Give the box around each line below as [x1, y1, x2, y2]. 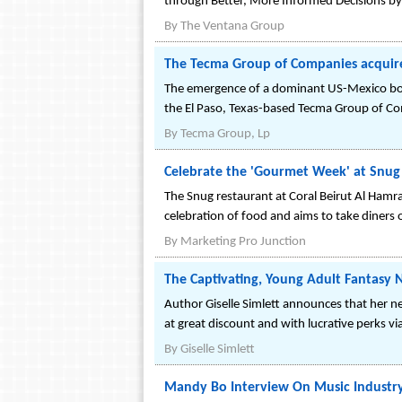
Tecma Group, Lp [180, 127, 270, 141]
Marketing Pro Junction [180, 235, 306, 249]
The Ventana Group [180, 20, 284, 33]
